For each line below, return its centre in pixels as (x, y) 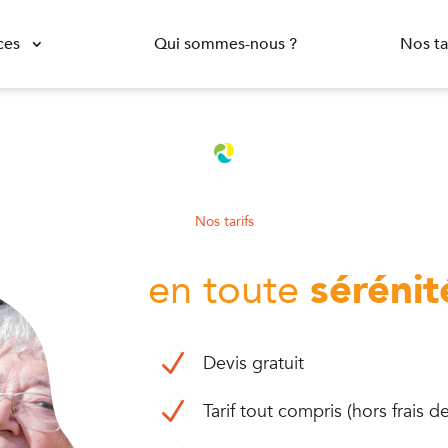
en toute (228, 290)
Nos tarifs (224, 221)
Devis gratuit (253, 363)
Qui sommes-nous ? (226, 43)
